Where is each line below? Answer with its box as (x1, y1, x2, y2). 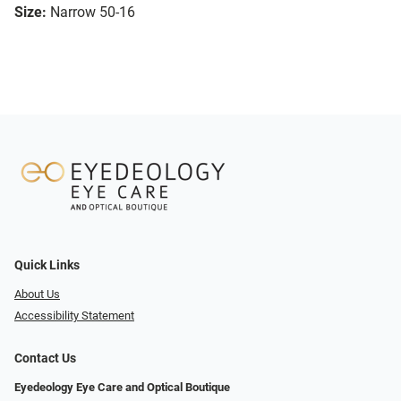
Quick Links (14, 257, 80, 273)
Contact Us (14, 351, 76, 367)
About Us (14, 286, 60, 301)
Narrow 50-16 (50, 4, 135, 21)
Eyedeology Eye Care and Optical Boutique (14, 380, 230, 395)
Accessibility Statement (14, 309, 134, 323)
